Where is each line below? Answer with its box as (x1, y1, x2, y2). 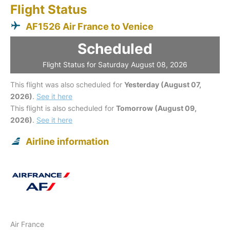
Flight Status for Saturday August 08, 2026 (43, 60, 187, 69)
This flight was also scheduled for (10, 80, 124, 89)
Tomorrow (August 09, (116, 103, 197, 112)
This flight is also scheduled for (10, 103, 116, 112)
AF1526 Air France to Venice (26, 21, 154, 32)
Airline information (26, 136, 109, 147)
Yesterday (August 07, (124, 80, 201, 89)
